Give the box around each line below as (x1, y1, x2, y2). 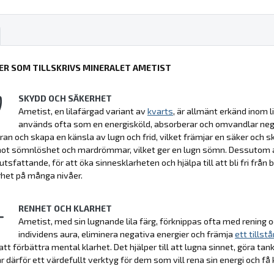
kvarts (147, 105, 173, 116)
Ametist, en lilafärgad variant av (18, 105, 147, 116)
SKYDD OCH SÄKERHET (18, 92, 112, 103)
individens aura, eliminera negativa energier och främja (18, 228, 235, 239)
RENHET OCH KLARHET (18, 202, 112, 213)
